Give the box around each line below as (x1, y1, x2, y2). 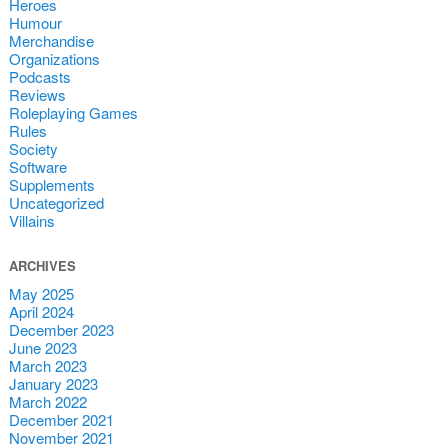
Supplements (8, 173, 95, 195)
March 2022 (8, 390, 87, 412)
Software (8, 155, 67, 177)
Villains (8, 209, 55, 231)
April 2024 (8, 300, 74, 322)
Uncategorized (8, 191, 104, 213)
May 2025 (8, 282, 74, 304)
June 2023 (8, 336, 77, 358)
